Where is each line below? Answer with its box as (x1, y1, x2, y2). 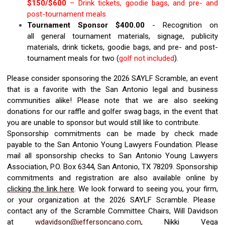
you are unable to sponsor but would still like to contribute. (7, 118, 200, 127)
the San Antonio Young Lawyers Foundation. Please (44, 140, 218, 149)
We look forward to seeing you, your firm (78, 184, 216, 193)
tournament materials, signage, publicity (72, 31, 218, 41)
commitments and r (7, 173, 78, 182)
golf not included (119, 53, 174, 63)
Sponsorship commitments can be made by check (7, 129, 199, 138)
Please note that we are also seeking (77, 95, 218, 105)
